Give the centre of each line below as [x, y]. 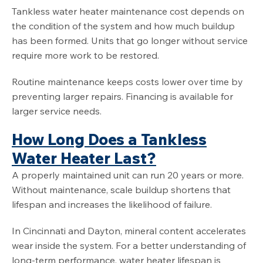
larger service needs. [57, 111]
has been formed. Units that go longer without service [130, 41]
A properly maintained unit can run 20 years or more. [128, 175]
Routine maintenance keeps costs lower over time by [127, 82]
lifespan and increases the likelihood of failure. [112, 205]
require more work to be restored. [85, 55]
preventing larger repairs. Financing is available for [122, 97]
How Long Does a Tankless [109, 140]
